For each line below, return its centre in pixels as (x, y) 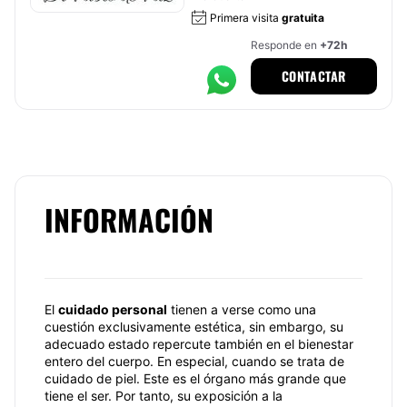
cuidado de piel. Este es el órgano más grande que (195, 378)
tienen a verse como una (242, 309)
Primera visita (246, 18)
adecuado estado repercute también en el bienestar (199, 344)
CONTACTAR (313, 76)
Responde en (285, 45)
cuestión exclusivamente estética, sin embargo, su (194, 327)
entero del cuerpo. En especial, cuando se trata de (194, 361)
